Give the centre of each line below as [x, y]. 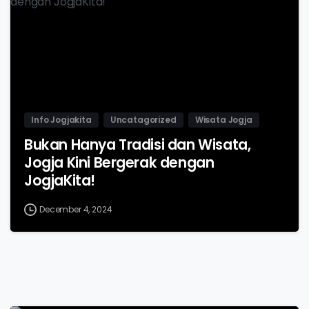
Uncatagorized [143, 119]
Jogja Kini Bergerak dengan [119, 162]
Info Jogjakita [61, 119]
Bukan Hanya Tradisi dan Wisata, [138, 144]
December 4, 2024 [76, 209]
